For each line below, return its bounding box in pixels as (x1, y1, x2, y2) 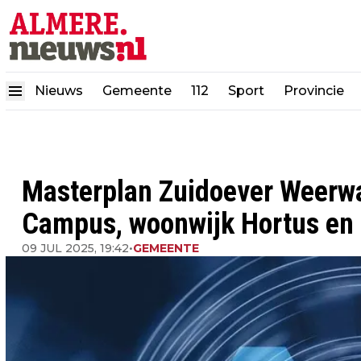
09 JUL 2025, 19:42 (22, 241, 129, 255)
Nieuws (35, 82, 83, 98)
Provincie (284, 82, 347, 98)
